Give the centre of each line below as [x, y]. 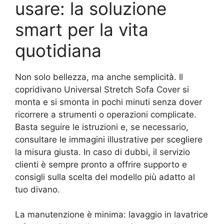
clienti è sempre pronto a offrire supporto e [101, 164]
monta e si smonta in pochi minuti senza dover [108, 102]
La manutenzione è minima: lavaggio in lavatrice [111, 215]
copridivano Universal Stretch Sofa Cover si [102, 89]
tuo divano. [37, 189]
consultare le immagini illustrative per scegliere [109, 139]
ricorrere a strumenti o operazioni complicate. [106, 114]
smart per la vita [82, 29]
